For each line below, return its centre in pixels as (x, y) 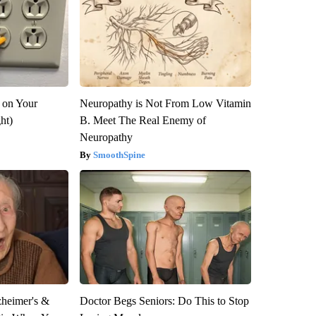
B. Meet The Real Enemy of (142, 120)
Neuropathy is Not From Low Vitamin (165, 103)
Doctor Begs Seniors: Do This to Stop (164, 300)
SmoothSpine (119, 154)
